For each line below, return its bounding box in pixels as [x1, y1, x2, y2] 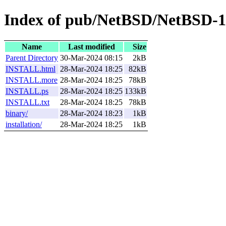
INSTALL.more [6, 75, 58, 84]
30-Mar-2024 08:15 [60, 53, 123, 62]
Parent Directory [6, 53, 58, 62]
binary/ [6, 108, 28, 118]
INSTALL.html [6, 64, 55, 73]
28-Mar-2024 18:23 [60, 108, 123, 118]
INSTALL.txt [6, 97, 49, 106]
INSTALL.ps [6, 86, 48, 95]
